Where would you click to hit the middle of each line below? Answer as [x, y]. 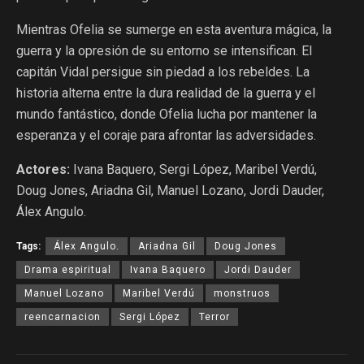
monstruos [242, 294]
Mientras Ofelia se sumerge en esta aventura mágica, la [174, 30]
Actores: [43, 170]
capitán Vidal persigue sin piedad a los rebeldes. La [163, 72]
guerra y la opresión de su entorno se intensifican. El [164, 51]
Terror [214, 317]
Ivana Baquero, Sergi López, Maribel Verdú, [193, 170]
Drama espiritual [68, 270]
